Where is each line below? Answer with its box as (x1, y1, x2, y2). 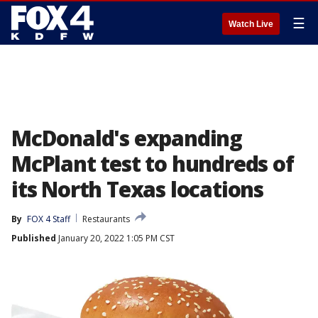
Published (11, 232, 56, 244)
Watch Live (229, 19, 273, 29)
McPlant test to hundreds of (11, 149, 294, 178)
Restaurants (82, 213, 130, 225)
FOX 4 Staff (27, 213, 70, 225)
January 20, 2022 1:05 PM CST (56, 232, 175, 244)
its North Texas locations (11, 175, 263, 204)
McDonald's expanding (11, 124, 242, 153)
